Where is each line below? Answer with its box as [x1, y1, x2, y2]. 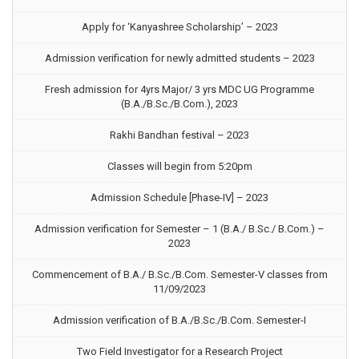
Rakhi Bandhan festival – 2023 [110, 129, 249, 141]
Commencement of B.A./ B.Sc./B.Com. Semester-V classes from [31, 268, 328, 280]
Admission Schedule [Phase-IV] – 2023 [91, 192, 268, 204]
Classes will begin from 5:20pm [107, 160, 252, 172]
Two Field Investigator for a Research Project [76, 345, 283, 357]
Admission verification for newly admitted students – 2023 [44, 52, 315, 64]
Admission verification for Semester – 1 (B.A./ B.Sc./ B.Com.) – [34, 223, 325, 235]
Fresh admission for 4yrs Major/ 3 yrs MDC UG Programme [45, 83, 314, 95]
